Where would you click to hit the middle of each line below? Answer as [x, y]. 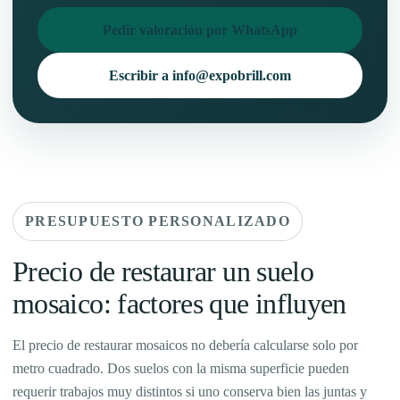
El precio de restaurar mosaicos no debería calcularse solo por [185, 346]
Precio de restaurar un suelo [163, 272]
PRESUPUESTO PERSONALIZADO [158, 221]
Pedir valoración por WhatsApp [200, 30]
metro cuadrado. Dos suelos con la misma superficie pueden [181, 369]
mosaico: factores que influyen [179, 304]
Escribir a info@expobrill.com [200, 76]
